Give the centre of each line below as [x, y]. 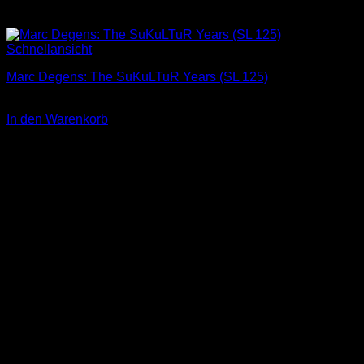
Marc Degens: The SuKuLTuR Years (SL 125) [137, 77]
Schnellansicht [49, 50]
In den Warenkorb [57, 119]
